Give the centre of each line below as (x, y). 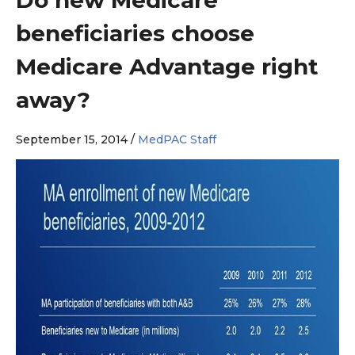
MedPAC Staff (177, 139)
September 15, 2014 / (77, 139)
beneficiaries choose (135, 33)
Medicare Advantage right (167, 66)
